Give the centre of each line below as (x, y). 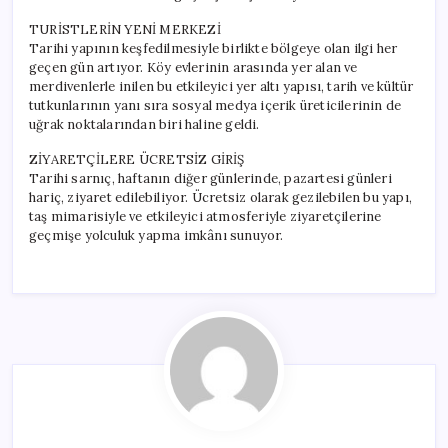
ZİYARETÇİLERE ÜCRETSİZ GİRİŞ (137, 159)
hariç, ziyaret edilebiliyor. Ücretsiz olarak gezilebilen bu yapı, (221, 197)
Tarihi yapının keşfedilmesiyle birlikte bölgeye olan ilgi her (213, 48)
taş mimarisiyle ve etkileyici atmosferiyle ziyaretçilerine (205, 216)
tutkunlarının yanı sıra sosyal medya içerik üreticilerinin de (215, 105)
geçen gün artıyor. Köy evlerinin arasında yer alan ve (193, 67)
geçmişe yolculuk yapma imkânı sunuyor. (156, 235)
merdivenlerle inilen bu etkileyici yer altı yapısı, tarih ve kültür (221, 86)
